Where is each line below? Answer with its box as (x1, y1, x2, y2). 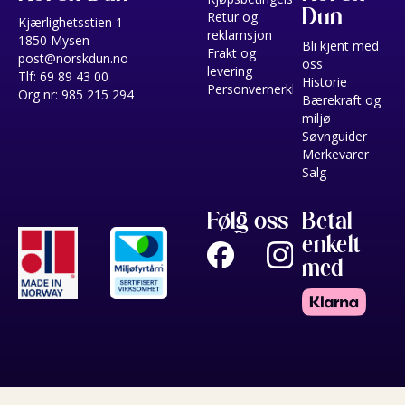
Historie (301, 72, 347, 90)
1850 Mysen (18, 31, 89, 49)
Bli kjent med (301, 36, 379, 54)
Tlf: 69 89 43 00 (18, 67, 108, 85)
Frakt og (207, 43, 256, 61)
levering (207, 61, 252, 80)
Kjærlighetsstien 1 (18, 13, 123, 31)
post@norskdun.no (18, 49, 128, 67)
